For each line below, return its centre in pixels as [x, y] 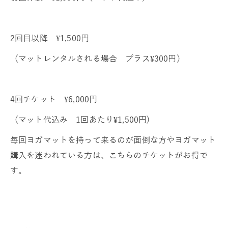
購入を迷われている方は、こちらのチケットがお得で [109, 155]
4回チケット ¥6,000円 [54, 99]
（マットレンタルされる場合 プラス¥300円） [97, 58]
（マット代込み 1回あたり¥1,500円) [80, 119]
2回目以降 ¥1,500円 [50, 38]
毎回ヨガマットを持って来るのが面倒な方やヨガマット [113, 140]
